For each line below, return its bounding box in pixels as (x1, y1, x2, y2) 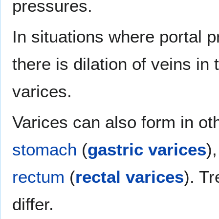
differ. (12, 195, 54, 214)
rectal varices (75, 167, 184, 187)
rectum (12, 167, 65, 187)
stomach (12, 140, 77, 159)
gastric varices (88, 140, 206, 159)
